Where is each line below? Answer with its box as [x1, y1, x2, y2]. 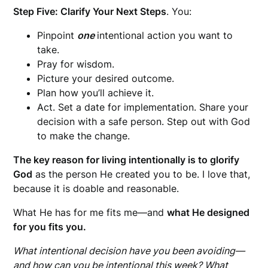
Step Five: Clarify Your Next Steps [13, 5, 167, 17]
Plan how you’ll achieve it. [37, 86, 154, 99]
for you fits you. [13, 220, 87, 233]
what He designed [167, 206, 250, 218]
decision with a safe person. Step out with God [37, 115, 251, 127]
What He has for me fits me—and [13, 206, 167, 218]
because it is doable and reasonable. [13, 182, 179, 194]
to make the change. [37, 129, 130, 142]
